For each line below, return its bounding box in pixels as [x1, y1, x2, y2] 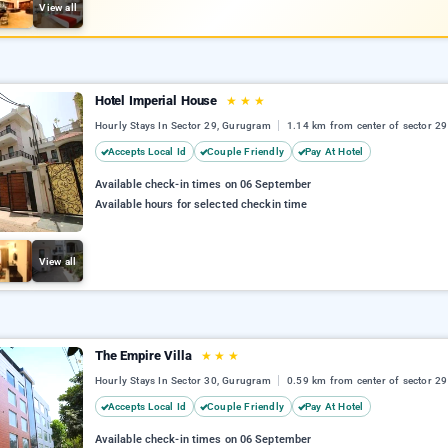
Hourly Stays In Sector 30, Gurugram [94, 375, 275, 387]
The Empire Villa [94, 348, 196, 363]
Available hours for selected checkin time [94, 198, 308, 212]
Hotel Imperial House [94, 93, 222, 108]
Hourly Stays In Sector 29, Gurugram [94, 120, 275, 132]
